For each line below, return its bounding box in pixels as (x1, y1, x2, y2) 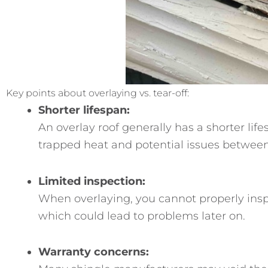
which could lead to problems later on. (38, 209, 245, 223)
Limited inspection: (38, 174, 145, 188)
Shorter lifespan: (38, 103, 130, 117)
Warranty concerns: (38, 245, 149, 258)
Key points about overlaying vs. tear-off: (6, 87, 189, 99)
